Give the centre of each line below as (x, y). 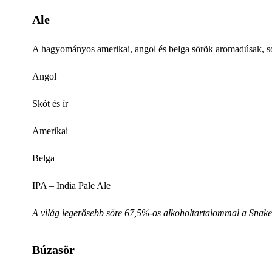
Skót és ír (50, 103)
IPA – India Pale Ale (71, 185)
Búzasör (53, 249)
